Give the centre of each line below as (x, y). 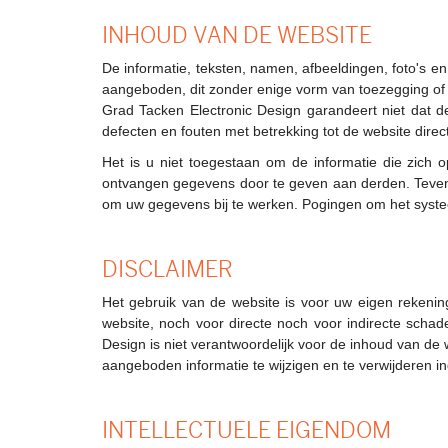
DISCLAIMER (167, 269)
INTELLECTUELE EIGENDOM (246, 429)
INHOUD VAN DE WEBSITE (237, 35)
